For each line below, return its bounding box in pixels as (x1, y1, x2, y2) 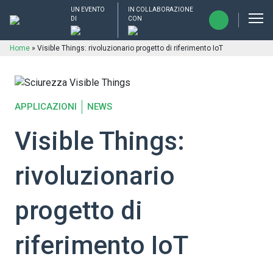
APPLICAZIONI (15, 101, 77, 112)
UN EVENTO (71, 6, 105, 13)
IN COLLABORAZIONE (127, 6, 193, 13)
